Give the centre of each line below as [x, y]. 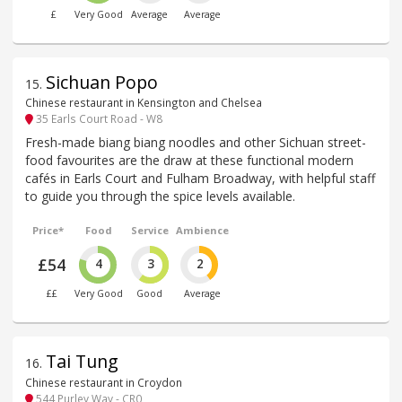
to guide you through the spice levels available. [160, 197]
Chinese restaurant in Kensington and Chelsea [144, 102]
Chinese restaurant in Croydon [104, 382]
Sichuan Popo [102, 82]
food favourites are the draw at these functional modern [189, 161]
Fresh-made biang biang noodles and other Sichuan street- [196, 143]
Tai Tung [82, 362]
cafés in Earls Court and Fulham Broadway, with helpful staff [200, 179]
